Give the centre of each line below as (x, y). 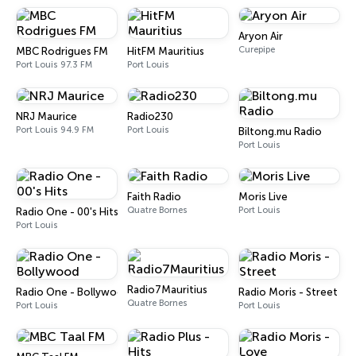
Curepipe (257, 50)
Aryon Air (261, 36)
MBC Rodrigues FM (62, 51)
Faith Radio (154, 197)
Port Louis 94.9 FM (55, 130)
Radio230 (150, 116)
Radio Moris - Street (288, 292)
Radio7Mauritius (167, 290)
